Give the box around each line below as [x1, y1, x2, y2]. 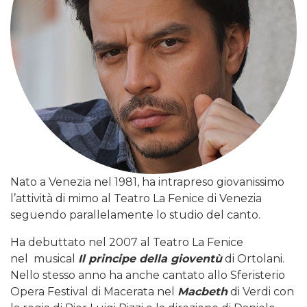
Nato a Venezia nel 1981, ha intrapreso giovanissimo [10, 175, 284, 189]
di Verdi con [230, 285, 294, 299]
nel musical [10, 252, 78, 266]
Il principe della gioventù [78, 252, 222, 266]
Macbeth [177, 285, 228, 299]
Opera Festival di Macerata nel [10, 285, 177, 299]
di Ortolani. [222, 252, 284, 266]
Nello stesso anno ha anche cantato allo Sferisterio [10, 269, 285, 282]
